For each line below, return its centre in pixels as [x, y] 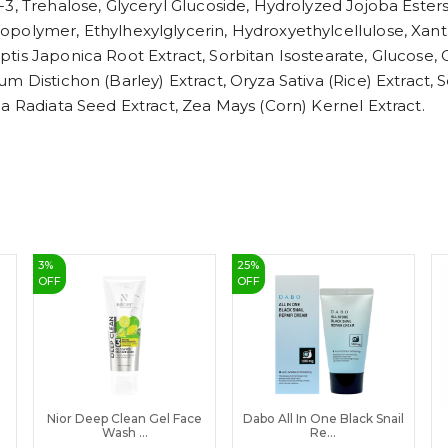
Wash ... [124, 432]
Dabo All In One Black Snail [323, 418]
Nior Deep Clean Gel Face [125, 418]
